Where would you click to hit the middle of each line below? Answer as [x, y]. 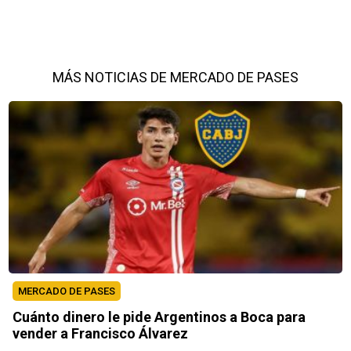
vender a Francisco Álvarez [101, 333]
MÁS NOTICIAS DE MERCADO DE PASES [175, 77]
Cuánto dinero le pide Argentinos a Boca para [159, 317]
